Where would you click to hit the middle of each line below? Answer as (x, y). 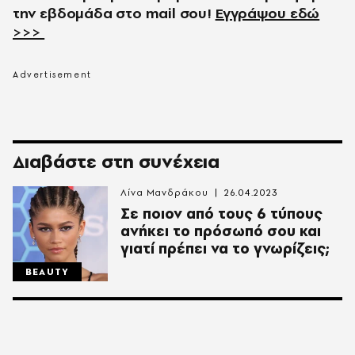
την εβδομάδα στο (77, 13)
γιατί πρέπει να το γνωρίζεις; (225, 249)
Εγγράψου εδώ (267, 13)
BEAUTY (48, 272)
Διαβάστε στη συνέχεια (116, 162)
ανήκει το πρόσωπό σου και (221, 231)
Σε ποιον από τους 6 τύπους (221, 214)
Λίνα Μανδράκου (164, 193)
